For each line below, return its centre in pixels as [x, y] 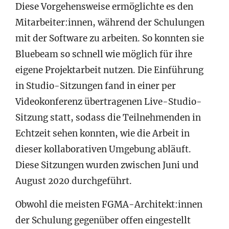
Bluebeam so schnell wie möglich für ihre [104, 54]
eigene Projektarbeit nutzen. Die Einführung [109, 70]
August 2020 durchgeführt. [74, 181]
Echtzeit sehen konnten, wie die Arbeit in [102, 133]
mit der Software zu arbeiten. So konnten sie [110, 38]
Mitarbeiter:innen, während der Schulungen [110, 22]
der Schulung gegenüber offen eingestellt [103, 220]
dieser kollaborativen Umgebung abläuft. [103, 149]
